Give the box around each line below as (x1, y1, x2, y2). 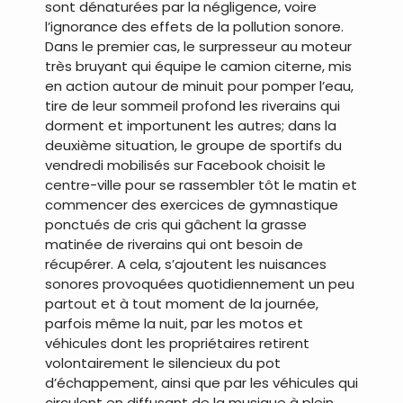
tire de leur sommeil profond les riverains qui (45, 96, 340, 116)
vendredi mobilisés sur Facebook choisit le (45, 156, 326, 175)
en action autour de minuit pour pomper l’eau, (45, 76, 354, 96)
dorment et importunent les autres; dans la (45, 116, 336, 136)
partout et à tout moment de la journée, (45, 294, 318, 314)
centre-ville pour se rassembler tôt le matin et (45, 175, 357, 195)
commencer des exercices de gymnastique (45, 195, 338, 215)
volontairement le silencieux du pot (45, 354, 281, 373)
